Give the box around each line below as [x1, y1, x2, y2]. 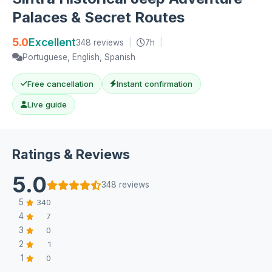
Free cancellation [27, 78, 93, 89]
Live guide [27, 99, 67, 109]
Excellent [29, 36, 76, 49]
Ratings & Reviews [12, 146, 130, 163]
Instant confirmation [117, 78, 193, 89]
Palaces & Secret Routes [12, 8, 185, 26]
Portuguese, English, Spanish [22, 52, 135, 62]
